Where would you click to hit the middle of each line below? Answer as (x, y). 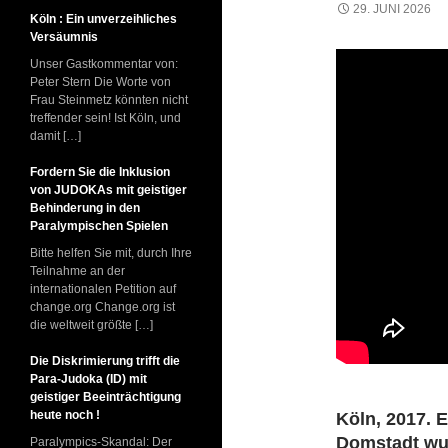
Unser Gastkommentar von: (104, 64)
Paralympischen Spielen (99, 226)
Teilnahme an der (77, 271)
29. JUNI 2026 (392, 9)
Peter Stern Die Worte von (100, 82)
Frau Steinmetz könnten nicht (109, 100)
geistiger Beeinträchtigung (105, 397)
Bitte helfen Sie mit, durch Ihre (111, 253)
